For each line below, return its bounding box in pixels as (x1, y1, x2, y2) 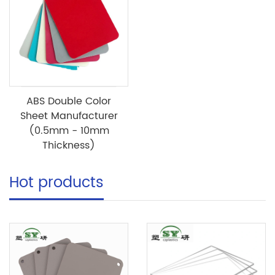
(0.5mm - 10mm (28, 123, 109, 139)
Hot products (9, 171, 104, 196)
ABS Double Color (26, 93, 111, 110)
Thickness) (42, 137, 95, 154)
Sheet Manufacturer (20, 108, 118, 125)
